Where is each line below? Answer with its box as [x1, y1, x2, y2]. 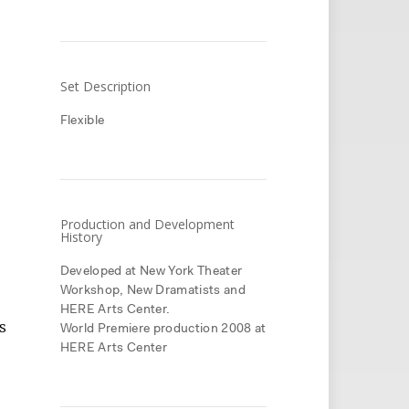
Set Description [59, 78, 151, 95]
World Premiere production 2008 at [59, 322, 267, 336]
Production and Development [59, 215, 235, 233]
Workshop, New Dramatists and [59, 284, 246, 298]
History [59, 227, 102, 246]
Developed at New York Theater [59, 265, 243, 278]
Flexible [59, 114, 105, 128]
